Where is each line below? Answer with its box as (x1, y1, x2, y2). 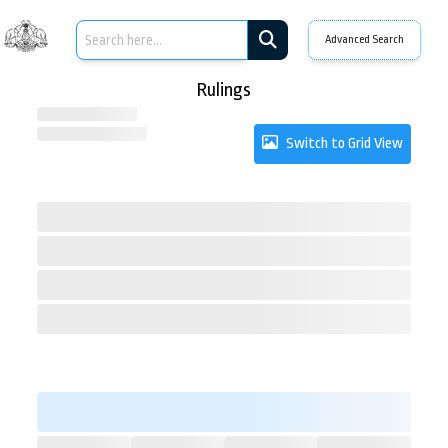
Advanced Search (324, 33, 404, 46)
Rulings (196, 79, 251, 101)
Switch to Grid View (285, 135, 403, 152)
